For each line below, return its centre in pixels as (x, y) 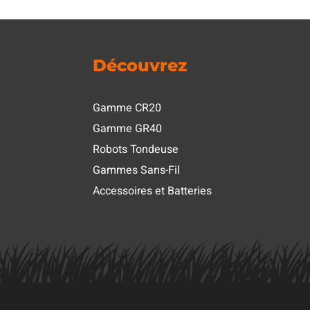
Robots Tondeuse (136, 149)
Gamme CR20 (127, 108)
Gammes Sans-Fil (137, 170)
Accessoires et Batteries (153, 191)
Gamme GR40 (128, 128)
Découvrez (140, 66)
